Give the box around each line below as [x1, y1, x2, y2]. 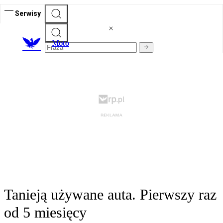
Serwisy [15, 9, 41, 17]
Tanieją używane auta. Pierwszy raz [4, 186, 217, 203]
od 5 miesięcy [4, 204, 87, 221]
